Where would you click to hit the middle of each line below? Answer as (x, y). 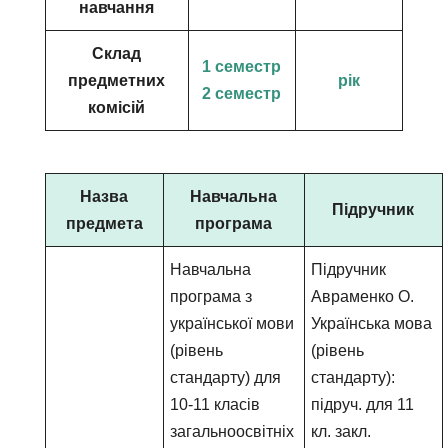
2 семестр (242, 93)
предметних (117, 80)
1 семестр (242, 66)
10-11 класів (215, 404)
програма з (211, 296)
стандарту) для (226, 377)
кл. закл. (341, 431)
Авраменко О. (363, 296)
